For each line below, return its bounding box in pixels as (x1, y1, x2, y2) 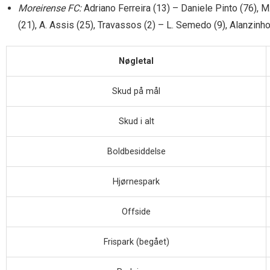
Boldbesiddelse (107, 146, 166, 157)
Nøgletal (119, 56, 154, 67)
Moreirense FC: (18, 2, 81, 14)
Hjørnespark (113, 177, 160, 187)
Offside (122, 207, 151, 218)
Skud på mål (112, 86, 160, 97)
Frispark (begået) (103, 237, 169, 248)
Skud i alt (118, 116, 154, 127)
